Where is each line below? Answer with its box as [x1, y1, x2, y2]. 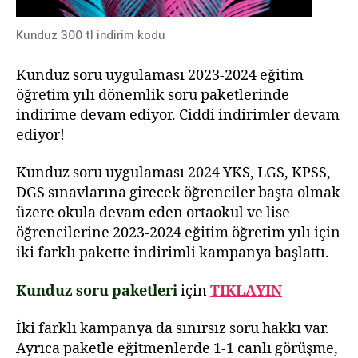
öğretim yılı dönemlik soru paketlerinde [16, 86, 289, 105]
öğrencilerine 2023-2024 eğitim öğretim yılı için [16, 224, 340, 242]
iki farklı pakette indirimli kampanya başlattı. [16, 244, 329, 262]
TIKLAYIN [210, 281, 282, 300]
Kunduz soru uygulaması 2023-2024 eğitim [16, 66, 304, 85]
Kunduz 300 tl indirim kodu [16, 27, 165, 42]
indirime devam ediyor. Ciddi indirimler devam [16, 105, 340, 125]
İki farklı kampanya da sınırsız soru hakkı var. [16, 320, 329, 338]
